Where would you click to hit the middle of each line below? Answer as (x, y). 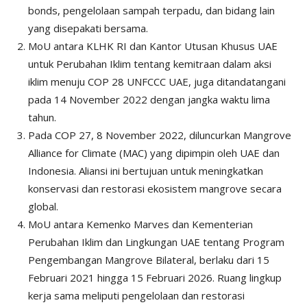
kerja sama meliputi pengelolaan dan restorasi (136, 295)
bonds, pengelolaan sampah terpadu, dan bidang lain (151, 10)
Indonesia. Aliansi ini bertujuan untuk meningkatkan (146, 170)
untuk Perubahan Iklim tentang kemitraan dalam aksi (150, 63)
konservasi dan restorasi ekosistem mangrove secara (155, 188)
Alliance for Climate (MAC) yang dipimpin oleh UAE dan (154, 152)
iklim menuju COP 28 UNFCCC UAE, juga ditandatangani (157, 81)
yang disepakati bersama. (88, 28)
